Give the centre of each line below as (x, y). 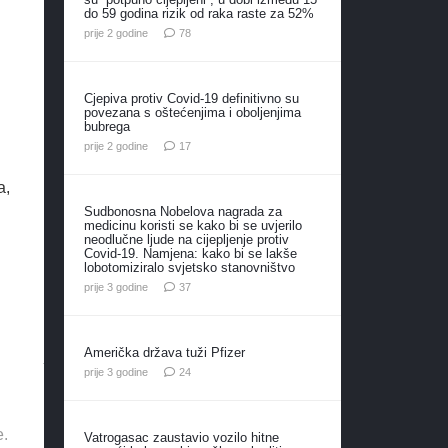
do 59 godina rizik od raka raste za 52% (198, 13)
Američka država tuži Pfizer (164, 352)
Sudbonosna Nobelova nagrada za (182, 211)
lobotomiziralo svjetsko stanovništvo (189, 267)
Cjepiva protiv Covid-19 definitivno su (191, 98)
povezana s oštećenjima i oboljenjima (192, 112)
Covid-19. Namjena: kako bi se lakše (190, 253)
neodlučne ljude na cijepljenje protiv (186, 239)
